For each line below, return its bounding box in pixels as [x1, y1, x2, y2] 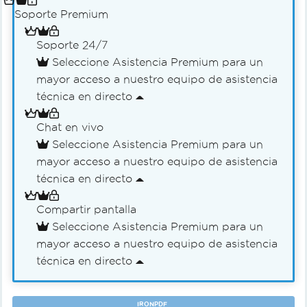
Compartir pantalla [36, 203, 136, 215]
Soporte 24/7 [36, 38, 108, 51]
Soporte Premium [14, 8, 108, 20]
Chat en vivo [36, 121, 103, 133]
